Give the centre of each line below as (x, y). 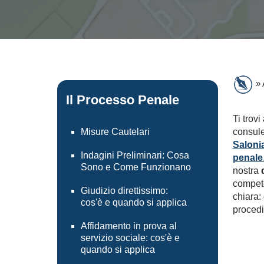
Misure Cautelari (115, 132)
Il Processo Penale (123, 100)
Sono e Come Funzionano (136, 167)
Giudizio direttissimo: (124, 191)
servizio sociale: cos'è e (130, 238)
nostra (247, 171)
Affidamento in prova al (129, 226)
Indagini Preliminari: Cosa (135, 155)
